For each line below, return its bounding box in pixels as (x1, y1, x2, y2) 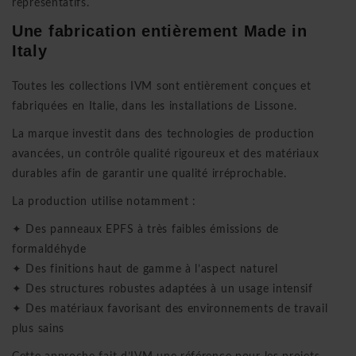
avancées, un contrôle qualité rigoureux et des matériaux (12, 148, 319, 160)
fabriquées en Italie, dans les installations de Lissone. (12, 100, 297, 112)
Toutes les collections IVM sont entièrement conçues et (12, 80, 311, 92)
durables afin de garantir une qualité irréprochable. (12, 168, 287, 180)
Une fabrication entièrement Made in (12, 21, 308, 40)
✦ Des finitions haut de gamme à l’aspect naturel (12, 263, 278, 275)
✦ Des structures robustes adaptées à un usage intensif (12, 283, 313, 295)
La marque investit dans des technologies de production (12, 128, 315, 140)
